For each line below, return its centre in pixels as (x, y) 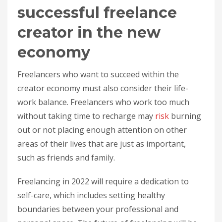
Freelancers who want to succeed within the (98, 74)
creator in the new (89, 32)
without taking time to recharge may (86, 116)
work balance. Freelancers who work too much (103, 102)
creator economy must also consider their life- (103, 88)
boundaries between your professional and (98, 209)
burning (185, 116)
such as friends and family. (66, 157)
